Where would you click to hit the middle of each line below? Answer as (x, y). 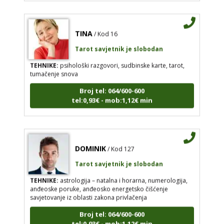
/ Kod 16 (105, 28)
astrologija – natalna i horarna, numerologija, (123, 174)
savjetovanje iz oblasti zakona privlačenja (88, 191)
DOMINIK (90, 142)
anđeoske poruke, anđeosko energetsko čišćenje (99, 183)
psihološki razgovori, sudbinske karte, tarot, (121, 59)
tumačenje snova (54, 68)
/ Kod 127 (121, 143)
